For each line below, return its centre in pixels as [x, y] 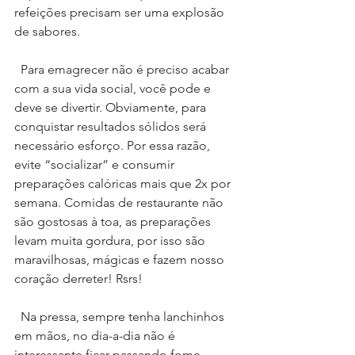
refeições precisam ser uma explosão [121, 13]
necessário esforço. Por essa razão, [114, 146]
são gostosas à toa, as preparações [114, 222]
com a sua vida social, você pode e [114, 89]
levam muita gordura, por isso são [111, 241]
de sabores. [47, 32]
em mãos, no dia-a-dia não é [96, 336]
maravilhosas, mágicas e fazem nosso [121, 260]
